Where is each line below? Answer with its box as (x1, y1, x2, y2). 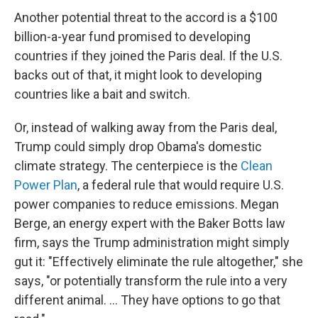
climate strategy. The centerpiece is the (14, 158, 241, 173)
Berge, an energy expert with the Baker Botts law (14, 216, 285, 231)
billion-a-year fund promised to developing (14, 29, 251, 44)
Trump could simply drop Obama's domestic (14, 139, 262, 154)
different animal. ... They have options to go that (14, 292, 280, 307)
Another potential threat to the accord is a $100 (14, 10, 278, 25)
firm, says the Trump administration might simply (14, 235, 290, 250)
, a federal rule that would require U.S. (77, 177, 284, 192)
